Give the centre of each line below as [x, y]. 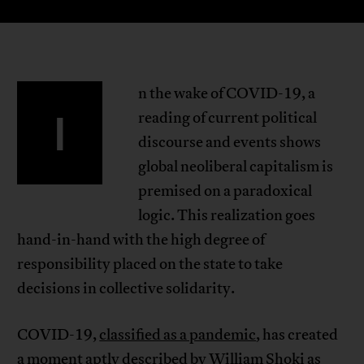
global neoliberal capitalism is [235, 167]
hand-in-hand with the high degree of [141, 240]
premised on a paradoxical [225, 191]
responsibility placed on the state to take [150, 264]
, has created [297, 335]
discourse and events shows [229, 143]
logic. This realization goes [226, 216]
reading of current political [227, 118]
